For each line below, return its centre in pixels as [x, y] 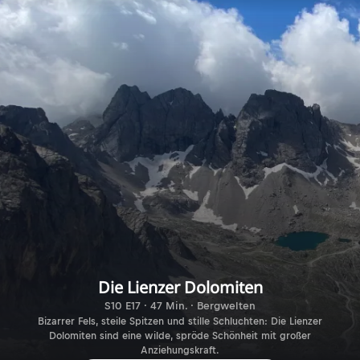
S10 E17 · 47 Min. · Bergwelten [180, 305]
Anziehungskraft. [180, 350]
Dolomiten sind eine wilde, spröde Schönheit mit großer [180, 335]
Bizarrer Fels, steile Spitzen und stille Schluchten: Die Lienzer [180, 321]
